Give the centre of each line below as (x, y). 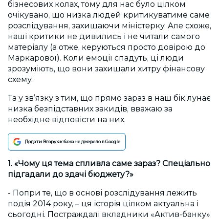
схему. (20, 80)
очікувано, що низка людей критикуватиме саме (109, 15)
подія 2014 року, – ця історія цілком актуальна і (103, 204)
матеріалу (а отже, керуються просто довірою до (107, 47)
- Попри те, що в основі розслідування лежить (102, 193)
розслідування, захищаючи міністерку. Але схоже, (109, 26)
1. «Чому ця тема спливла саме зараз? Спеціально (109, 164)
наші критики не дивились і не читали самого (104, 37)
